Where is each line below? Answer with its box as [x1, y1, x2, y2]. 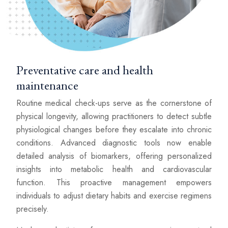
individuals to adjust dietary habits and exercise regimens [16, 189, 212, 202]
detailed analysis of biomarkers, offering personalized [16, 150, 212, 162]
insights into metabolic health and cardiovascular [16, 163, 212, 175]
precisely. [16, 203, 49, 215]
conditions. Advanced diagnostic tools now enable [16, 136, 212, 149]
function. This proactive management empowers [16, 176, 212, 188]
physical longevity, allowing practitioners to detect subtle [16, 110, 212, 122]
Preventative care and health [16, 61, 153, 78]
